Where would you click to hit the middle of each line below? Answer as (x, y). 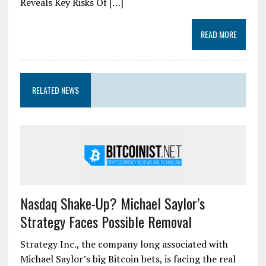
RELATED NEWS (55, 90)
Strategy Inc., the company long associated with (124, 244)
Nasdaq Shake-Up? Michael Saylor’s (112, 203)
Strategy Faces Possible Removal (106, 222)
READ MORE (219, 34)
